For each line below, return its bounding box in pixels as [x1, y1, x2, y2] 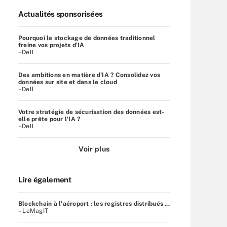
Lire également [18, 175, 71, 184]
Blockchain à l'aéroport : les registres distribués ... [18, 200, 170, 207]
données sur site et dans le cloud [18, 78, 117, 86]
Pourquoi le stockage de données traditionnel [18, 34, 156, 42]
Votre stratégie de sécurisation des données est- [18, 108, 165, 116]
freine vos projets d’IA [18, 41, 85, 49]
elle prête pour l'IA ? [18, 115, 81, 123]
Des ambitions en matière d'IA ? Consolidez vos [18, 71, 161, 79]
